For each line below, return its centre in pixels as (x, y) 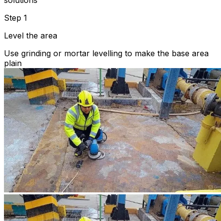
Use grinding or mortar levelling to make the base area (106, 53)
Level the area (31, 36)
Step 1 (16, 18)
